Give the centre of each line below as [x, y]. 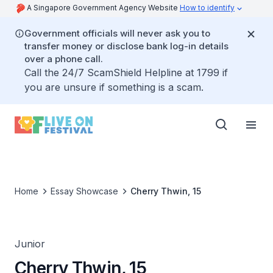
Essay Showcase [84, 191]
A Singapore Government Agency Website [103, 8]
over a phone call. [64, 59]
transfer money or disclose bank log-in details [126, 46]
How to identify [207, 8]
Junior [30, 244]
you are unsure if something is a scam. [114, 87]
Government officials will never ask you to [117, 33]
